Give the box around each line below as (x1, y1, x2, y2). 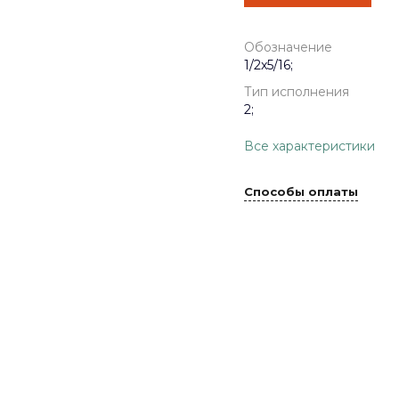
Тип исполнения (244, 84, 349, 100)
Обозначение (244, 39, 332, 55)
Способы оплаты (244, 183, 358, 199)
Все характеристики (244, 138, 375, 155)
